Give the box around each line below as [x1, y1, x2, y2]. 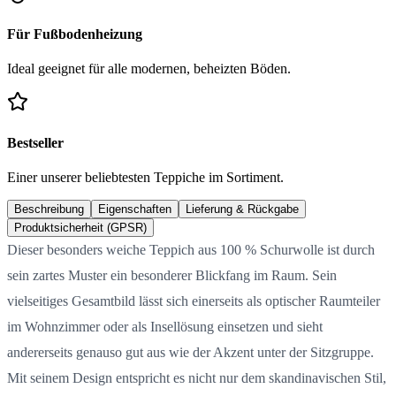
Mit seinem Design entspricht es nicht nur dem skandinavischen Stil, [7, 369, 386, 385]
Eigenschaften [98, 202, 171, 216]
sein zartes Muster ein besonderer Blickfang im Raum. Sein [7, 267, 337, 283]
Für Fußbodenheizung [7, 27, 142, 42]
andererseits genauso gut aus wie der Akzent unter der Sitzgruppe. [7, 344, 374, 360]
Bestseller [7, 134, 64, 150]
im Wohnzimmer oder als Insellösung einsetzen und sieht [7, 318, 323, 334]
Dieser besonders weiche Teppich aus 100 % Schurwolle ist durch [7, 241, 375, 257]
